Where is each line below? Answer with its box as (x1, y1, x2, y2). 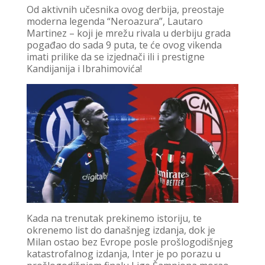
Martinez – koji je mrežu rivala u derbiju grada (26, 26, 231, 40)
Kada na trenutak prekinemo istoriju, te (26, 212, 202, 225)
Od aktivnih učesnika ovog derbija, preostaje (26, 2, 224, 16)
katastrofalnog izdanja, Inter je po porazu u (26, 247, 221, 261)
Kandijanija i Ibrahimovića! (26, 62, 142, 75)
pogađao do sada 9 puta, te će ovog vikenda (26, 38, 222, 51)
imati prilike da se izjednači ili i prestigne (26, 50, 205, 63)
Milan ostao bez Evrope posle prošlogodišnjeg (26, 235, 233, 249)
